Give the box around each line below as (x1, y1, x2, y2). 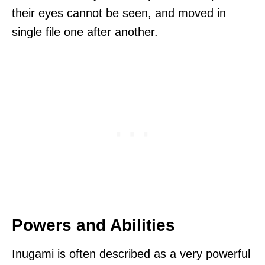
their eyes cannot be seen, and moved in (12, 7, 226, 20)
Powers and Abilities (12, 216, 175, 235)
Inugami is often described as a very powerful (12, 247, 250, 261)
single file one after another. (12, 25, 158, 39)
